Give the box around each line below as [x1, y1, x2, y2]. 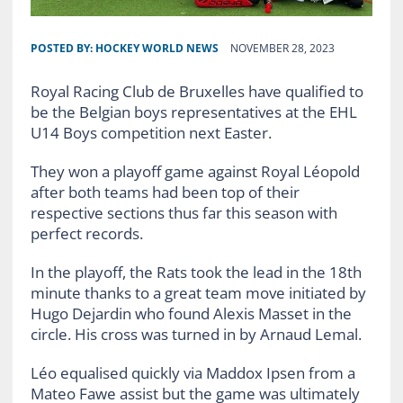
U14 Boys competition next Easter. [30, 121, 272, 143]
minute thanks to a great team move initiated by [30, 282, 366, 303]
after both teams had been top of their [30, 181, 300, 202]
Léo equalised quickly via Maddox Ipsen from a [30, 362, 355, 383]
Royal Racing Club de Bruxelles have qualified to [30, 80, 363, 102]
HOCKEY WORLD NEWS [94, 40, 219, 56]
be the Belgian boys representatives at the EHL [30, 101, 357, 122]
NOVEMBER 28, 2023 [229, 40, 335, 56]
